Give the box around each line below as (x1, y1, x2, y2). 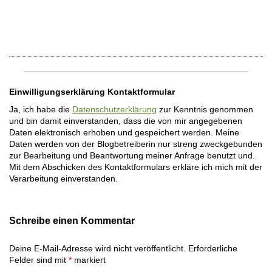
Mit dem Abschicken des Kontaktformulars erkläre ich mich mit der (9, 162, 262, 172)
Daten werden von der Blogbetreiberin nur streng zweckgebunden (9, 139, 262, 149)
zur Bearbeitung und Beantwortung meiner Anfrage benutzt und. (9, 151, 255, 160)
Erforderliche (188, 243, 237, 253)
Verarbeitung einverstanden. (9, 174, 118, 183)
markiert (72, 255, 106, 265)
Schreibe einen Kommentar (9, 216, 135, 226)
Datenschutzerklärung (72, 104, 157, 114)
